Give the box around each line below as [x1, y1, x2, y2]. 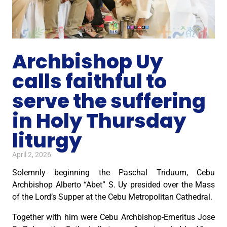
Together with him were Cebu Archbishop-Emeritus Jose [12, 212, 215, 222]
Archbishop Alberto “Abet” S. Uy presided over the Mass [12, 179, 215, 190]
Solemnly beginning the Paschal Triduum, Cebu [12, 167, 215, 177]
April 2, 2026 [12, 150, 51, 159]
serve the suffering [12, 87, 206, 115]
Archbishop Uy [12, 47, 163, 75]
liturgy [12, 126, 82, 155]
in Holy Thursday [12, 106, 186, 135]
